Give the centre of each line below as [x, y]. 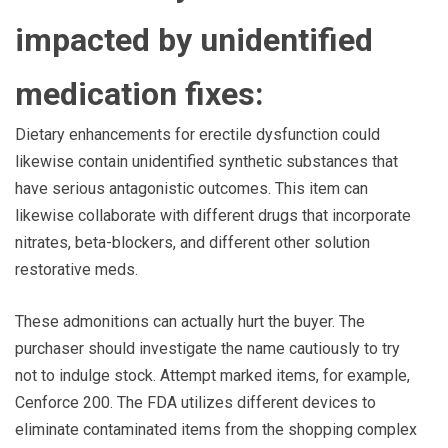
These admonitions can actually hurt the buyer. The [190, 321]
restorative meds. [76, 269]
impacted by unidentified [194, 39]
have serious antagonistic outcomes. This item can [191, 188]
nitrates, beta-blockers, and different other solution [192, 242]
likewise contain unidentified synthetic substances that [206, 161]
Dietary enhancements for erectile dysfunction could [197, 134]
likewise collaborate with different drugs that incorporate [213, 215]
